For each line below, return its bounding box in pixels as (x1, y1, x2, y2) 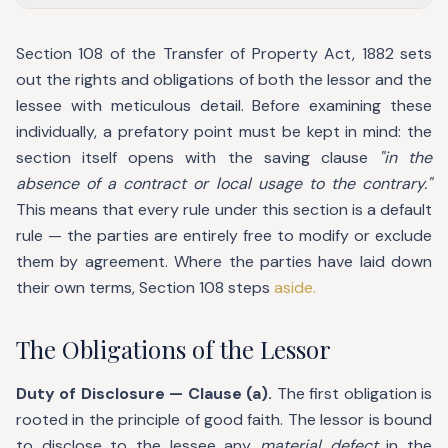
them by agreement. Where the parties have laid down (16, 251, 432, 272)
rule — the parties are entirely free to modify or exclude (16, 225, 432, 246)
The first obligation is (272, 383, 433, 404)
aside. (274, 277, 316, 298)
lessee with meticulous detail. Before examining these (16, 95, 432, 116)
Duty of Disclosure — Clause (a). (16, 383, 273, 404)
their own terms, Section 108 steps (16, 277, 274, 298)
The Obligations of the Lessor (16, 333, 331, 365)
